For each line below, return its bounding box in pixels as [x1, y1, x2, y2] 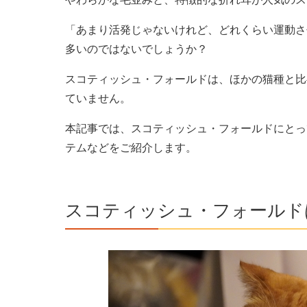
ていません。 [64, 92, 131, 104]
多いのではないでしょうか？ [64, 42, 208, 55]
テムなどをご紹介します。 [64, 141, 197, 153]
